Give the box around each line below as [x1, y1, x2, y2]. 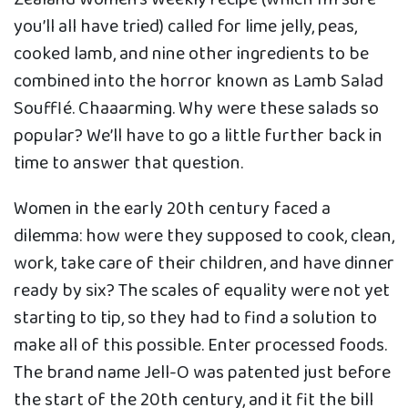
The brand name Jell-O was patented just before [14, 358, 391, 388]
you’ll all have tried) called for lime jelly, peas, [14, 12, 357, 42]
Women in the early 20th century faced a [14, 194, 331, 224]
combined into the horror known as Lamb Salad [14, 66, 383, 97]
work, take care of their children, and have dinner [14, 249, 394, 279]
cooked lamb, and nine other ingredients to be [14, 39, 369, 69]
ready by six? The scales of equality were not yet [14, 276, 390, 306]
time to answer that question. [14, 148, 243, 178]
